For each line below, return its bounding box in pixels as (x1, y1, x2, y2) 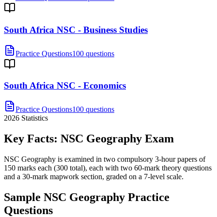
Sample (4, 190, 44, 203)
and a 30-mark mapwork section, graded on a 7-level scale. (4, 172, 184, 181)
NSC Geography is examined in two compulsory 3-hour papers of (4, 155, 205, 163)
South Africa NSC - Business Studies (4, 25, 148, 35)
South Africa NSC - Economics (4, 80, 126, 91)
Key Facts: (4, 132, 61, 145)
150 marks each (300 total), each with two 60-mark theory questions (4, 164, 212, 172)
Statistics (19, 114, 48, 123)
